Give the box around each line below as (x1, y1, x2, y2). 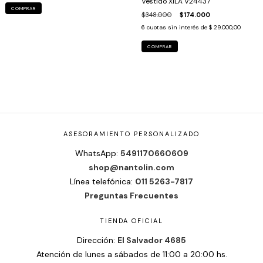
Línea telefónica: (70, 176, 135, 187)
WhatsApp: (75, 147, 120, 159)
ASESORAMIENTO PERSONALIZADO (63, 129, 200, 138)
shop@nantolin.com (89, 161, 174, 173)
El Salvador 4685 (117, 234, 186, 245)
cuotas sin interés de (146, 23, 209, 31)
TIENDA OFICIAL (100, 216, 163, 225)
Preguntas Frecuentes (85, 190, 178, 201)
